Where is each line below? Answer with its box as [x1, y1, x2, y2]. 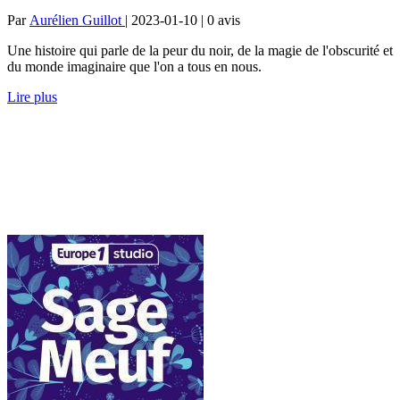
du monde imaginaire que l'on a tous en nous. [7, 58, 265, 74]
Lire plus [7, 88, 57, 104]
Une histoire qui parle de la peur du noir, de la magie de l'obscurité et [7, 42, 393, 58]
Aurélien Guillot [29, 12, 125, 28]
